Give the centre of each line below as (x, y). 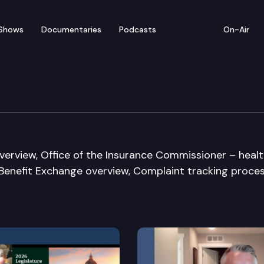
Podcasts (138, 29)
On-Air (236, 29)
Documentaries (71, 29)
